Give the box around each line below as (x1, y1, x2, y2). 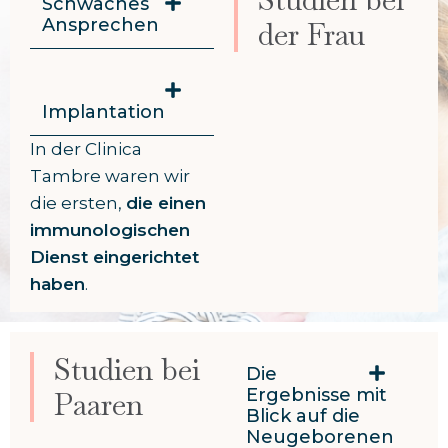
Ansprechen (42, 14, 160, 37)
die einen (126, 193, 207, 214)
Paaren (54, 385, 143, 425)
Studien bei (54, 350, 200, 390)
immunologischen (30, 220, 191, 241)
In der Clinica (30, 139, 143, 160)
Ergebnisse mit (245, 384, 387, 407)
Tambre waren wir (30, 166, 191, 187)
